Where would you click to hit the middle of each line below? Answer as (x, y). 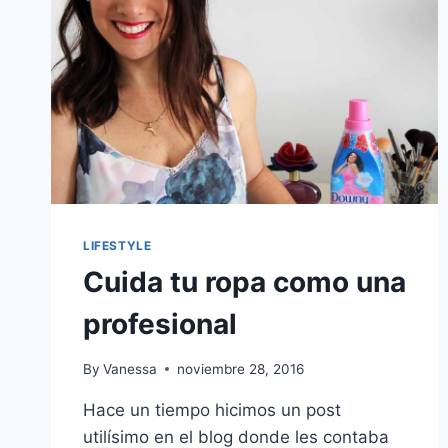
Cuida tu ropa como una (244, 282)
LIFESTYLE (117, 246)
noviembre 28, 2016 (241, 368)
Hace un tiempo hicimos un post (212, 409)
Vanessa (130, 368)
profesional (160, 324)
